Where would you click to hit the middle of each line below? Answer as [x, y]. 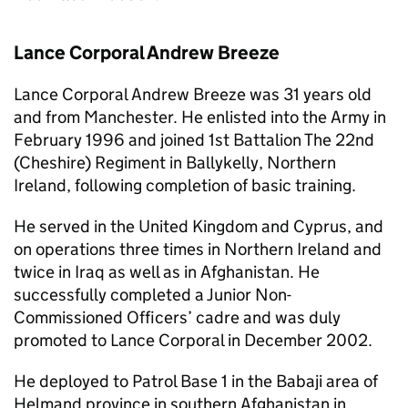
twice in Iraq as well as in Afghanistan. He [167, 272]
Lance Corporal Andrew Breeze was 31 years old [193, 94]
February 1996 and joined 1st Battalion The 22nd [194, 140]
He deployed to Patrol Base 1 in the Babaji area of [196, 381]
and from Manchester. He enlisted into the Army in [200, 117]
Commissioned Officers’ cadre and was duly [177, 317]
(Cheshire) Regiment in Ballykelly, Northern [175, 163]
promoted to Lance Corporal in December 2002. [193, 340]
